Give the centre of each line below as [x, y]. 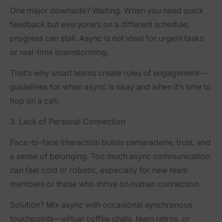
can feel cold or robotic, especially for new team [99, 170]
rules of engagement [161, 73]
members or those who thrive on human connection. [105, 184]
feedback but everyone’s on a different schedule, [100, 25]
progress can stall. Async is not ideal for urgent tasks [107, 38]
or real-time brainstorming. [59, 52]
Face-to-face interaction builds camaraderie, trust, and [110, 142]
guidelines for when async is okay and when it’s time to [111, 87]
